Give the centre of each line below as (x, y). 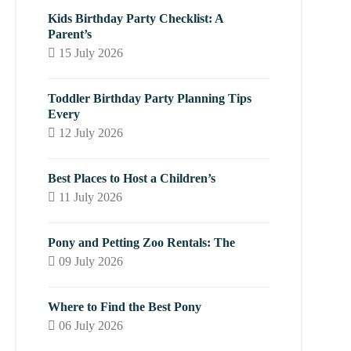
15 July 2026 (90, 53)
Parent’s (70, 34)
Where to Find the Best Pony (125, 307)
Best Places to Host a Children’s (132, 179)
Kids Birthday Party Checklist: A (136, 19)
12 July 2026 (90, 133)
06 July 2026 (90, 326)
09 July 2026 (90, 262)
